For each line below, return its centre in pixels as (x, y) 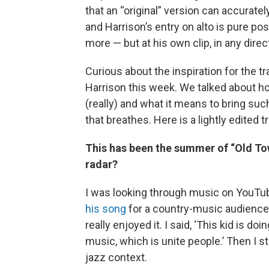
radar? (101, 164)
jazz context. (116, 257)
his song (106, 208)
